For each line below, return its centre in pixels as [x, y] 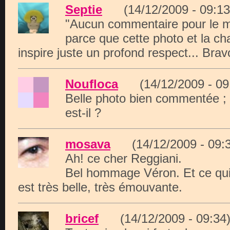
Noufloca [92, 84]
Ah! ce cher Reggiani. [123, 158]
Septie [84, 9]
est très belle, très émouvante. [100, 187]
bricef [82, 218]
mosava [88, 144]
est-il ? [83, 113]
